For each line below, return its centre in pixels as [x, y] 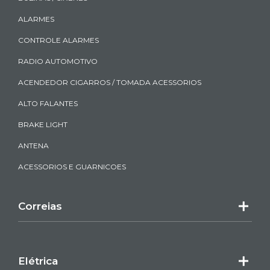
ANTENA [33, 146]
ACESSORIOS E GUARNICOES [72, 167]
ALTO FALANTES [48, 104]
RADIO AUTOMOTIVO [58, 61]
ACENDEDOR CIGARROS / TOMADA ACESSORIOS [110, 83]
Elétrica [38, 261]
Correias [40, 206]
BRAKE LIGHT [43, 125]
